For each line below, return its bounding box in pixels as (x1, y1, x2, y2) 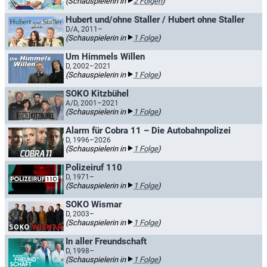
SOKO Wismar (66, 199, 122, 210)
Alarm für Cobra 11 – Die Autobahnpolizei (66, 125, 231, 136)
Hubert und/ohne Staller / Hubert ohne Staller (66, 14, 244, 25)
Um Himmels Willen (66, 51, 145, 62)
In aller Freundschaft (66, 236, 147, 247)
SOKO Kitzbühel (66, 88, 129, 99)
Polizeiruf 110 (66, 162, 122, 173)
